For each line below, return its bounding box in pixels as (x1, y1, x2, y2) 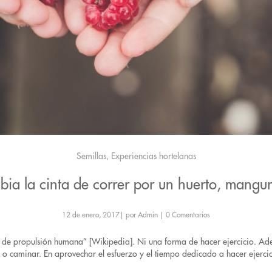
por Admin (124, 211, 160, 219)
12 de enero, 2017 (62, 211, 120, 219)
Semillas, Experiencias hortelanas (76, 152, 196, 160)
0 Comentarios (166, 211, 210, 219)
